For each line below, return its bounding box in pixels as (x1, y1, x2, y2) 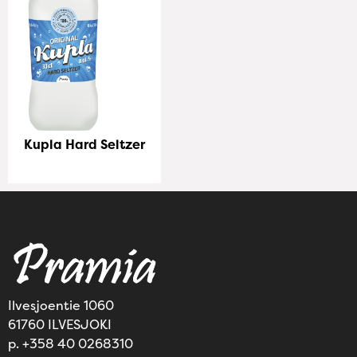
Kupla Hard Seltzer (24, 135, 145, 154)
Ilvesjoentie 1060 (8, 296, 114, 315)
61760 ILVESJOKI (8, 316, 112, 334)
